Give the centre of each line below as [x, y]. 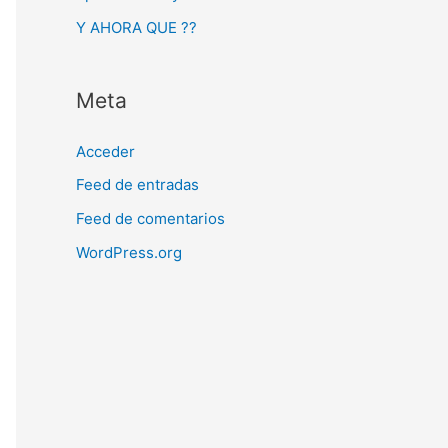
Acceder [105, 151]
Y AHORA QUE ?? [136, 27]
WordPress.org [129, 252]
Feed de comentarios [150, 218]
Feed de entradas [137, 185]
